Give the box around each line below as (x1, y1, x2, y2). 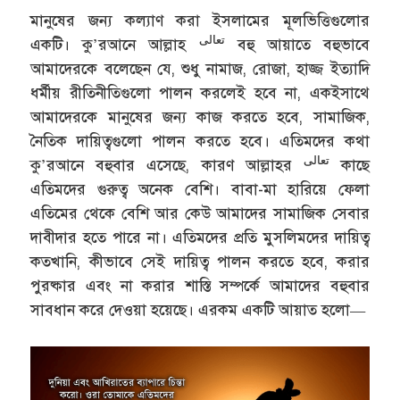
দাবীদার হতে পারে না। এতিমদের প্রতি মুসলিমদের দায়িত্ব (30, 228, 370, 247)
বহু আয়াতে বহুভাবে (224, 35, 370, 54)
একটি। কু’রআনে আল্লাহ (30, 35, 199, 54)
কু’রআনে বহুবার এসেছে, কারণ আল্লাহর (30, 155, 304, 175)
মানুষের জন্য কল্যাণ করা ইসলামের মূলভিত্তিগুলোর (30, 11, 370, 30)
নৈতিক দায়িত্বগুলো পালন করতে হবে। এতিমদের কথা (30, 131, 370, 151)
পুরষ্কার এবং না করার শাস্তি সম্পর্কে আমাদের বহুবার (30, 276, 370, 296)
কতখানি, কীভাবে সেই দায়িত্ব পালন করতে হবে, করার (30, 252, 370, 271)
